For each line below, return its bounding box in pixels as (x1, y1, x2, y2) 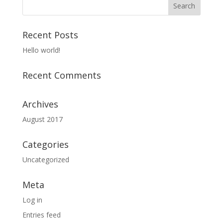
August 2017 (22, 114, 63, 124)
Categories (22, 138, 69, 151)
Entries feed (22, 210, 61, 220)
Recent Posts (22, 29, 78, 41)
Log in (22, 195, 42, 205)
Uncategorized (22, 155, 69, 165)
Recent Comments (22, 69, 101, 82)
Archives (22, 98, 58, 111)
